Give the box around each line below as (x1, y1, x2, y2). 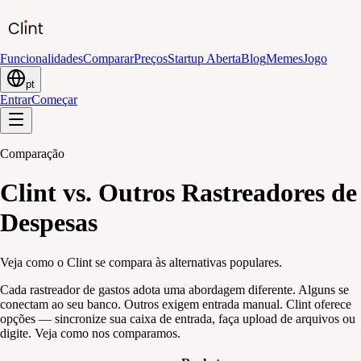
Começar (31, 93, 77, 106)
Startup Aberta (168, 52, 241, 65)
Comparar (83, 52, 134, 65)
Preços (134, 52, 168, 65)
